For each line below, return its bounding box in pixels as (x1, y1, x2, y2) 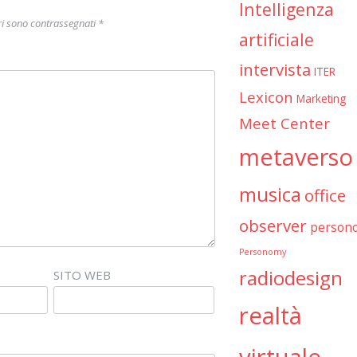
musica (238, 181, 301, 207)
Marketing (296, 90, 346, 106)
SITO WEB (53, 267, 112, 284)
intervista (238, 57, 311, 80)
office (304, 183, 346, 206)
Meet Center (238, 112, 330, 133)
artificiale (238, 27, 314, 51)
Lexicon (238, 86, 293, 107)
